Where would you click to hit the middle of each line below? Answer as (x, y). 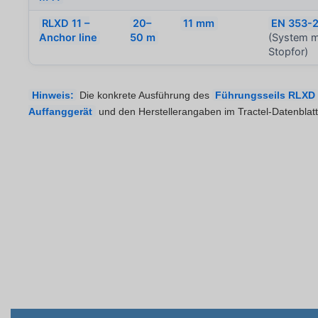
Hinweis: (53, 95)
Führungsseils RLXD (265, 95)
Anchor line (68, 38)
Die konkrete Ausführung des (144, 95)
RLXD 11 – (66, 24)
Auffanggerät (61, 111)
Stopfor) (289, 52)
